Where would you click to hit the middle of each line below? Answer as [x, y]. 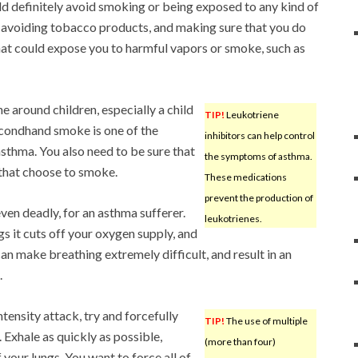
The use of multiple [266, 320]
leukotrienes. [233, 218]
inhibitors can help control [259, 135]
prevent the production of [259, 197]
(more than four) [240, 341]
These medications [245, 177]
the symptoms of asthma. [258, 156]
